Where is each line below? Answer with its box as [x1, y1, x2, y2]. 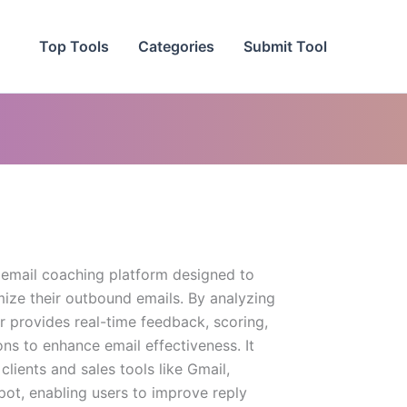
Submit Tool [243, 36, 327, 55]
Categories [138, 36, 214, 55]
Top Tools [39, 36, 109, 55]
